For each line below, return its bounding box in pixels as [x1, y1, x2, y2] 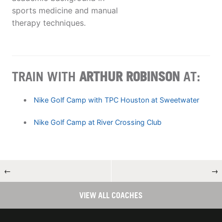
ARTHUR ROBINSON [79, 68, 180, 84]
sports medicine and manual [12, 5, 118, 16]
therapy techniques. [12, 18, 86, 28]
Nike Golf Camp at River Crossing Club [33, 117, 162, 126]
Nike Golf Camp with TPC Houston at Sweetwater [33, 95, 199, 104]
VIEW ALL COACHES [79, 190, 143, 200]
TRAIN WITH [12, 68, 79, 84]
